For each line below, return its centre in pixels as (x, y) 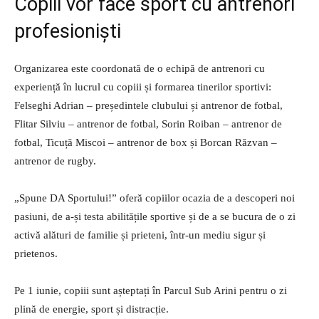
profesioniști (68, 31)
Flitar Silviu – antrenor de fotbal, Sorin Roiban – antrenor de (148, 124)
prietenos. (36, 253)
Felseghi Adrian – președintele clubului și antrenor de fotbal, (148, 105)
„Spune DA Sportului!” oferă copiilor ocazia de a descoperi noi (155, 198)
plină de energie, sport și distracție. (91, 309)
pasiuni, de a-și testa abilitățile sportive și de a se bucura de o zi (155, 216)
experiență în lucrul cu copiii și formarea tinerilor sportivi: (143, 87)
